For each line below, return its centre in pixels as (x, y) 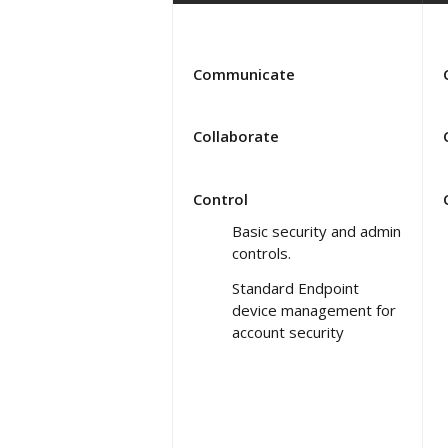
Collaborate (236, 135)
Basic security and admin (316, 230)
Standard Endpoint (295, 287)
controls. (261, 252)
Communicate (244, 73)
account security (288, 331)
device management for (314, 309)
